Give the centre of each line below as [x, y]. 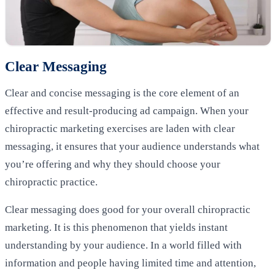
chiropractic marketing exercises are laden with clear [120, 129]
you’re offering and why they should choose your [113, 165]
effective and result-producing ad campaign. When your [127, 111]
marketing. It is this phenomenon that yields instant [116, 227]
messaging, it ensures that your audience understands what [132, 147]
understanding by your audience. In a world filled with [123, 245]
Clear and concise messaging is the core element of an [122, 93]
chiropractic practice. [51, 182]
